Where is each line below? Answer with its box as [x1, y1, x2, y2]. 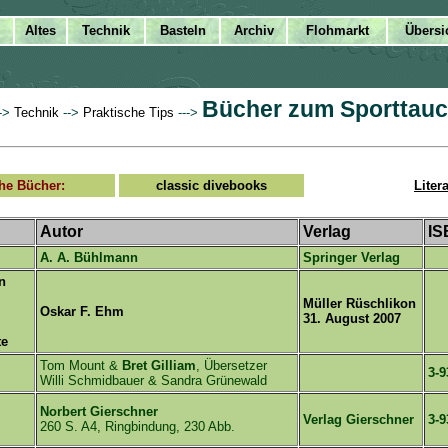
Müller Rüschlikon [303, 296, 416, 311]
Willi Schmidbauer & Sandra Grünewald [40, 373, 267, 388]
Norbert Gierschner [40, 404, 158, 419]
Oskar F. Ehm [40, 304, 124, 319]
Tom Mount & [40, 358, 122, 373]
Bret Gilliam [122, 358, 196, 373]
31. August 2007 [303, 311, 401, 326]
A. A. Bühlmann [40, 250, 138, 265]
